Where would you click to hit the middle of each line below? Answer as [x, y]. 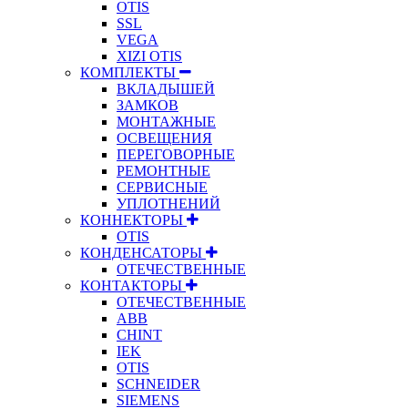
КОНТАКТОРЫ [133, 285]
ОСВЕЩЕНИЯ [164, 138]
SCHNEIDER [158, 383]
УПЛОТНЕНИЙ [168, 203]
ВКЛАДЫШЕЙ [166, 88]
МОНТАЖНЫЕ [166, 121]
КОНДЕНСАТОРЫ [143, 252]
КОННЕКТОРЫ [133, 219]
